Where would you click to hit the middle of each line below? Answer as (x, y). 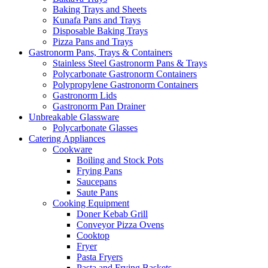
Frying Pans (99, 171)
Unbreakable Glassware (74, 117)
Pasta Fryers (100, 257)
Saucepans (97, 182)
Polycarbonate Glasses (95, 128)
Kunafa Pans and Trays (97, 20)
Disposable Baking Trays (100, 31)
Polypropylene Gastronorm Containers (125, 85)
